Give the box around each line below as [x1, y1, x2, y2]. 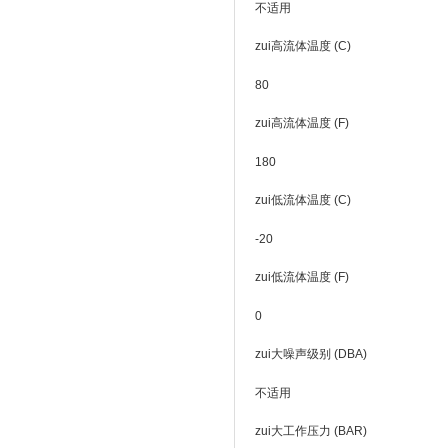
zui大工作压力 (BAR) [255, 424, 367, 438]
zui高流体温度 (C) [255, 39, 351, 53]
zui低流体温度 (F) [255, 270, 349, 284]
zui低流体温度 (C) [255, 193, 351, 207]
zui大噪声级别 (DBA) [255, 347, 367, 361]
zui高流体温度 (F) [255, 116, 349, 130]
